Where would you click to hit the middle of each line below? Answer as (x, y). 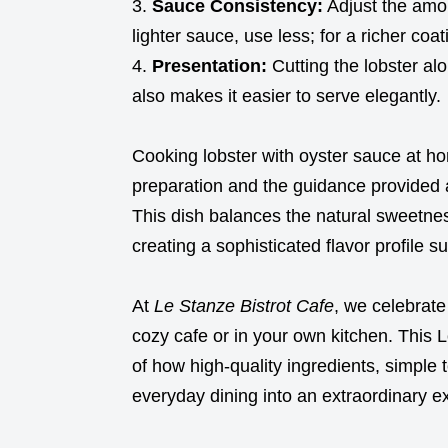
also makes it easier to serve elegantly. (286, 95)
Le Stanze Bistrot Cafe (244, 305)
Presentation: (209, 65)
